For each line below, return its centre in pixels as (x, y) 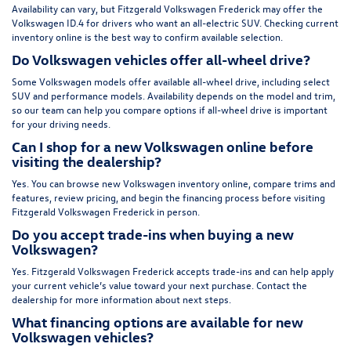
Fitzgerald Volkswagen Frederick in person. (106, 211)
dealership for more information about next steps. (121, 299)
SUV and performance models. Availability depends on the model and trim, (174, 95)
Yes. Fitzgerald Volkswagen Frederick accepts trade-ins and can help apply (173, 270)
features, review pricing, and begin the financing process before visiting (168, 197)
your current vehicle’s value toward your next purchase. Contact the (159, 284)
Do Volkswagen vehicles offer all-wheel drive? (161, 59)
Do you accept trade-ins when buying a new (153, 233)
